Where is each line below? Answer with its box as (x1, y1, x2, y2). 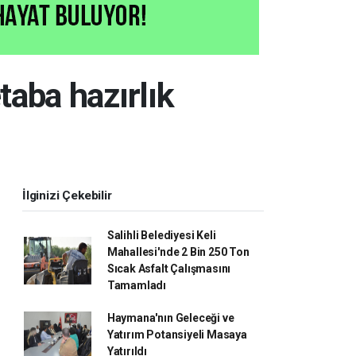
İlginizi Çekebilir (22, 188, 112, 203)
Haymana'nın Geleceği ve (106, 311, 234, 324)
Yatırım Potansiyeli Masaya (106, 328, 247, 341)
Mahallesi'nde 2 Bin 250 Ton (106, 246, 250, 258)
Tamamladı (106, 279, 167, 292)
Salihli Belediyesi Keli (106, 229, 216, 242)
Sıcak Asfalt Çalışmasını (106, 262, 231, 275)
